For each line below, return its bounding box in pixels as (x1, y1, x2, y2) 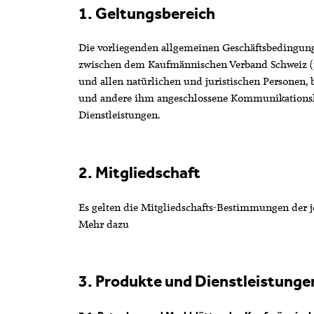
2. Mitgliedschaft (78, 163, 200, 183)
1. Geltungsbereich (78, 3, 215, 23)
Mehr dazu (78, 217, 129, 231)
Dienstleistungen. (78, 108, 166, 123)
